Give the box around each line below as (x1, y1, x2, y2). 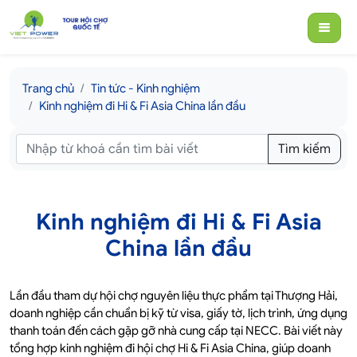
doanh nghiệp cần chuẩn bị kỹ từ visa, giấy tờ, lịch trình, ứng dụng (10, 306, 347, 321)
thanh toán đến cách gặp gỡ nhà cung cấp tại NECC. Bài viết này (10, 324, 343, 339)
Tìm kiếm (278, 141, 331, 158)
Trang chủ (22, 81, 74, 96)
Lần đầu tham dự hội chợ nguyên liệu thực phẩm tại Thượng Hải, (10, 288, 338, 304)
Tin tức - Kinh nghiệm (91, 81, 200, 96)
